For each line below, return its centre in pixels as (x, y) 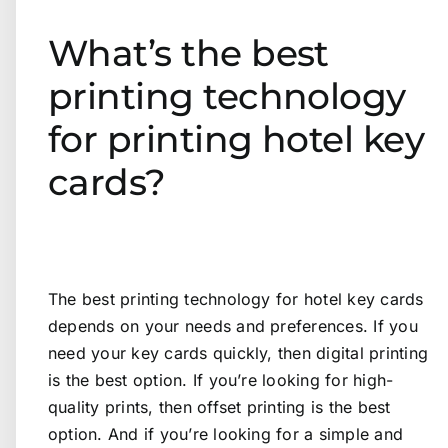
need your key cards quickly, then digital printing (238, 353)
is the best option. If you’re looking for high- (221, 380)
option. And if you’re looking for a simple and (226, 434)
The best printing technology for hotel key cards (236, 299)
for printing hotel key (236, 138)
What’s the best (188, 52)
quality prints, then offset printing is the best (219, 407)
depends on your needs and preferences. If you (233, 326)
